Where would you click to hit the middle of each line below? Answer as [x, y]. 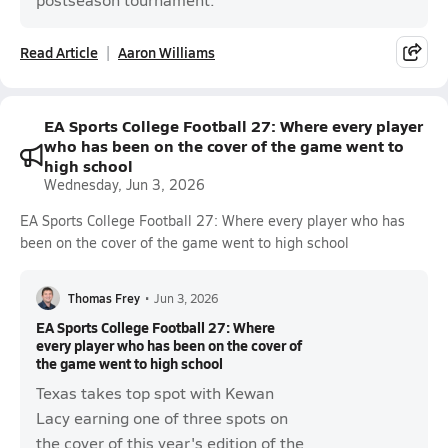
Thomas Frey [104, 297]
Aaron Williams [166, 52]
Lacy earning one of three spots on [162, 417]
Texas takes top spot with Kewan [155, 392]
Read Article [59, 52]
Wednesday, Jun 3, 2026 [124, 184]
